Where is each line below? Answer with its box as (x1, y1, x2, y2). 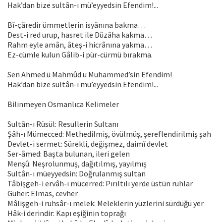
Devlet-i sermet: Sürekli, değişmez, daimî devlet (7, 139, 168, 149)
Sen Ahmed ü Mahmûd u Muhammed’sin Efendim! (7, 69, 172, 80)
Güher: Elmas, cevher (7, 188, 78, 199)
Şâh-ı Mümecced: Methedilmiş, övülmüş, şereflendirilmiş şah (7, 129, 211, 139)
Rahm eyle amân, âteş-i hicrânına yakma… (7, 40, 152, 50)
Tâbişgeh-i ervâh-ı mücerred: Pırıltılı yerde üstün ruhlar (7, 178, 193, 189)
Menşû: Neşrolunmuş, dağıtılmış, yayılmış (7, 159, 147, 169)
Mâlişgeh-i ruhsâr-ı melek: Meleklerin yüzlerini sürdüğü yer (7, 198, 204, 209)
